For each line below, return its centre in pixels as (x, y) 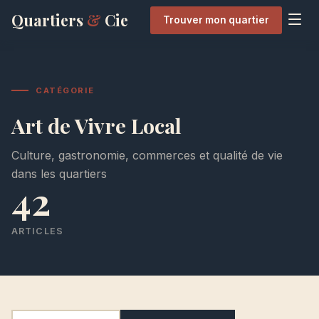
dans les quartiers (59, 174)
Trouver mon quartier (216, 20)
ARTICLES (37, 231)
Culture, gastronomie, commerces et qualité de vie (147, 155)
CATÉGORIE (65, 90)
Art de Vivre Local (96, 125)
